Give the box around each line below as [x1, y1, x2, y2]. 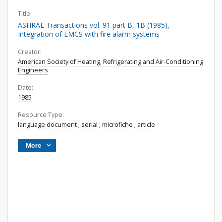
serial [81, 120, 98, 129]
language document [18, 120, 77, 129]
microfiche [102, 120, 133, 129]
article [137, 120, 155, 129]
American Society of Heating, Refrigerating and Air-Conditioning [18, 57, 203, 66]
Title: [18, 9, 32, 18]
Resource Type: [18, 111, 64, 119]
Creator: [18, 48, 42, 56]
